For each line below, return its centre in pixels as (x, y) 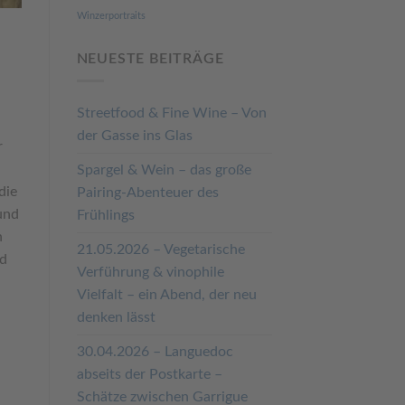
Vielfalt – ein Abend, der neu (166, 295)
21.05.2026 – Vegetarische (160, 250)
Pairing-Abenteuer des (147, 193)
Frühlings (105, 216)
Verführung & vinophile (150, 273)
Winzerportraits (111, 15)
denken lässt (116, 318)
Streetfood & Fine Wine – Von (171, 113)
